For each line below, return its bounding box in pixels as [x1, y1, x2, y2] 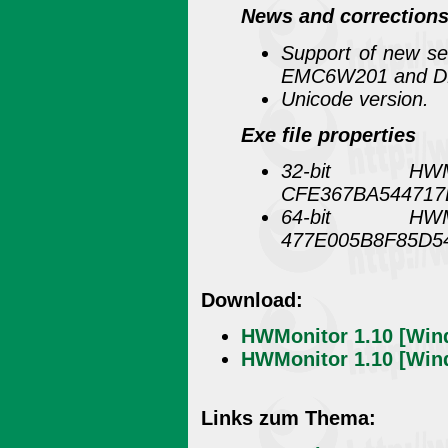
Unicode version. [281, 87, 429, 110]
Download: [201, 288, 303, 311]
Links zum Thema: [201, 407, 376, 430]
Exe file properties [241, 123, 416, 146]
